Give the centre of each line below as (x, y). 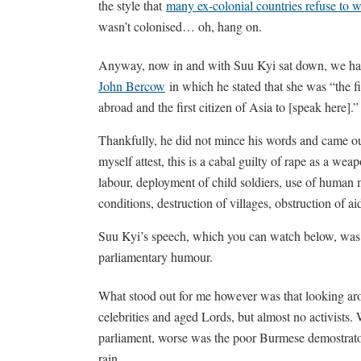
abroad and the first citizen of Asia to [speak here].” (228, 107)
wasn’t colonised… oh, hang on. (180, 26)
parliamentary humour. (156, 257)
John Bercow (132, 86)
